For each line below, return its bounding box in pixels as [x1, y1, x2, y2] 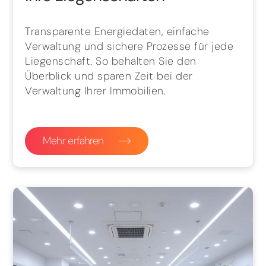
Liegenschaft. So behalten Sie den [25, 53, 197, 68]
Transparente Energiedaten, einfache [25, 24, 210, 39]
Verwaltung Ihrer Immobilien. [25, 83, 166, 98]
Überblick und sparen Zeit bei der [25, 68, 193, 83]
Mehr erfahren [43, 133, 104, 148]
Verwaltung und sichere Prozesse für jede [25, 39, 234, 53]
